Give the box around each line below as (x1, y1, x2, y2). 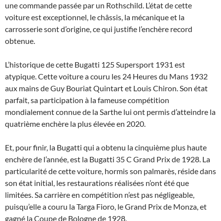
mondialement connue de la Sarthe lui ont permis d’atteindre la (5, 107, 216, 116)
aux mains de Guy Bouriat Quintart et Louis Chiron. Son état (5, 83, 208, 93)
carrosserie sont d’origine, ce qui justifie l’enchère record (5, 24, 192, 34)
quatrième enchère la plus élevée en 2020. (5, 118, 146, 128)
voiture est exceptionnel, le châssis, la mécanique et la (5, 12, 184, 22)
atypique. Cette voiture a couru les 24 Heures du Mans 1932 (5, 71, 208, 81)
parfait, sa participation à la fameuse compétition (5, 95, 169, 105)
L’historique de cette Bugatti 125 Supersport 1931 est (5, 59, 185, 69)
